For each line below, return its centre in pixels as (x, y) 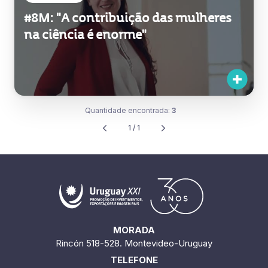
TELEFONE (134, 260)
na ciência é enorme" (85, 35)
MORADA (134, 230)
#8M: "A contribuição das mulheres (128, 18)
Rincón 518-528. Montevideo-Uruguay (134, 243)
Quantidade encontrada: (128, 111)
